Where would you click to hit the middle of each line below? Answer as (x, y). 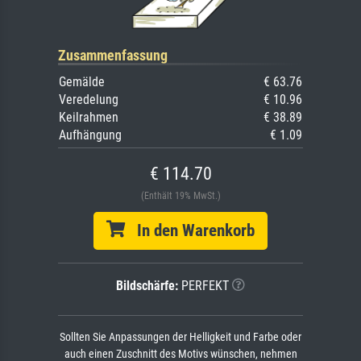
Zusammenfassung (113, 56)
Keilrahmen (89, 118)
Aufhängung (90, 135)
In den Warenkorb (190, 231)
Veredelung (89, 100)
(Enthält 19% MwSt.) (180, 196)
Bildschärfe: (147, 286)
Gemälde (82, 82)
